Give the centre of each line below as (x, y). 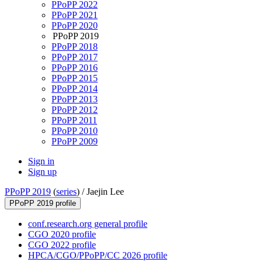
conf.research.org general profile (88, 224)
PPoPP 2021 (75, 15)
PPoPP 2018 (75, 47)
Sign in (41, 161)
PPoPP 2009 (75, 142)
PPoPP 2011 (74, 120)
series (66, 192)
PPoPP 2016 (75, 68)
